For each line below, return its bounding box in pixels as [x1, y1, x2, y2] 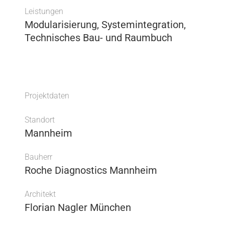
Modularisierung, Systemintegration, [25, 19, 186, 31]
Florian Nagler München [25, 201, 132, 214]
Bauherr [25, 152, 53, 162]
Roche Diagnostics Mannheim [25, 164, 158, 177]
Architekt [25, 189, 56, 199]
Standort [25, 115, 55, 125]
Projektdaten [25, 91, 70, 101]
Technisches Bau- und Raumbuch [25, 32, 173, 44]
